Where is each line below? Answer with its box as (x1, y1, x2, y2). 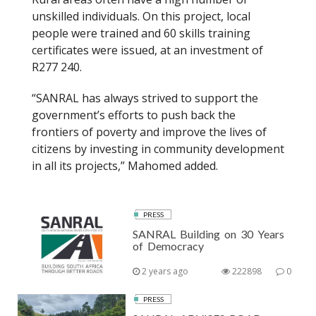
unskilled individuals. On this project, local (32, 8, 250, 24)
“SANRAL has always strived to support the (32, 90, 258, 106)
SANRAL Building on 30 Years (133, 226, 285, 241)
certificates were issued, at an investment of (32, 42, 263, 58)
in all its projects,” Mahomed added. (32, 157, 218, 174)
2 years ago (140, 265, 189, 277)
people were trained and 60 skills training (32, 25, 250, 41)
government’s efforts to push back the (32, 107, 236, 123)
